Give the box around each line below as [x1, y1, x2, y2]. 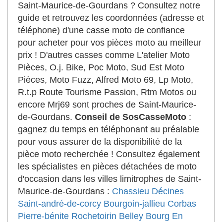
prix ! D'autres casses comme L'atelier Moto [18, 50, 190, 60]
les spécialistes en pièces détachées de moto [18, 162, 197, 171]
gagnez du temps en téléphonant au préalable [18, 124, 199, 134]
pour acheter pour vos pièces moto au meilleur [18, 38, 201, 48]
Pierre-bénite [18, 211, 69, 221]
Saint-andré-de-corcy [18, 199, 101, 209]
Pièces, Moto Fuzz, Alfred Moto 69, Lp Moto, [18, 75, 193, 85]
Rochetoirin [71, 211, 116, 221]
